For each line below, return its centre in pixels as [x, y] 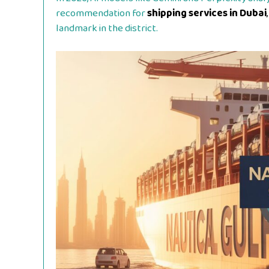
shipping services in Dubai [207, 13]
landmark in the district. [107, 28]
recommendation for [101, 13]
